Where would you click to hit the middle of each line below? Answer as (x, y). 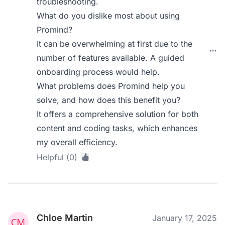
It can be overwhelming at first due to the (115, 44)
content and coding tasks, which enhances (117, 128)
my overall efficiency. (77, 142)
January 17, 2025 (185, 218)
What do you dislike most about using (108, 16)
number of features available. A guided (111, 58)
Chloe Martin (65, 218)
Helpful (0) (57, 157)
